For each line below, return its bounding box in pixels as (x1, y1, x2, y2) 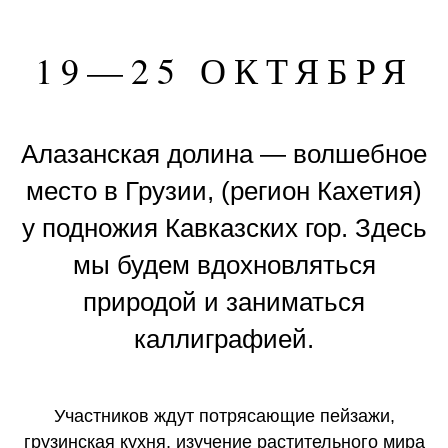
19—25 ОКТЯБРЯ (34, 45, 414, 94)
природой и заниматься (83, 286, 365, 317)
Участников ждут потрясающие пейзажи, (53, 405, 395, 426)
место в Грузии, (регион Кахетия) (26, 175, 422, 206)
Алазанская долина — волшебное (21, 138, 427, 169)
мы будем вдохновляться (72, 249, 376, 280)
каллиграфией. (134, 323, 314, 354)
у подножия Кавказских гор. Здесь (21, 212, 427, 243)
